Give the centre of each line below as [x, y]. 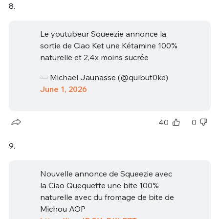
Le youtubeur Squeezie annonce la [103, 33]
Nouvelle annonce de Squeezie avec [106, 173]
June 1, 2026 [63, 89]
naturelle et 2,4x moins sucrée [94, 57]
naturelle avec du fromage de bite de [107, 197]
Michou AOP [63, 208]
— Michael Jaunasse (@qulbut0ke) [104, 77]
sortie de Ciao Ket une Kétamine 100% [109, 45]
